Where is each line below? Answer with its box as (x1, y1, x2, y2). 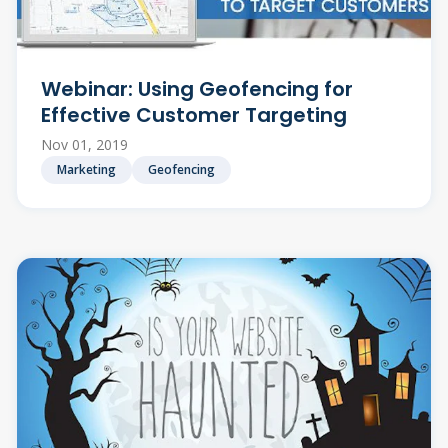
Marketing (57, 161, 116, 179)
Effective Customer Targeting (41, 101, 347, 130)
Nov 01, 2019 (41, 135, 128, 155)
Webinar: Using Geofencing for (41, 75, 353, 104)
